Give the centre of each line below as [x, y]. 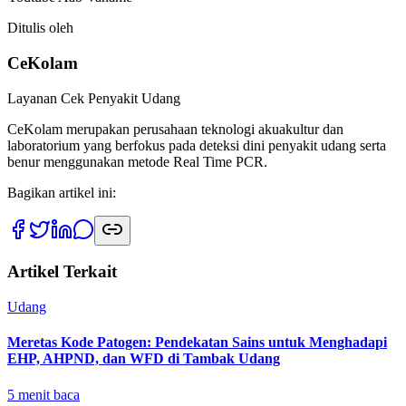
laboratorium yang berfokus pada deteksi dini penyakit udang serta [197, 145]
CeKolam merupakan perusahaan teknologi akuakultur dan [175, 129]
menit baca [47, 394]
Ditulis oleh [40, 28]
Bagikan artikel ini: [62, 192]
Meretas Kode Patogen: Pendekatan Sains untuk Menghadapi [197, 343]
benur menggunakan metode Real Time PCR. [137, 161]
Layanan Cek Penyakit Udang [94, 98]
